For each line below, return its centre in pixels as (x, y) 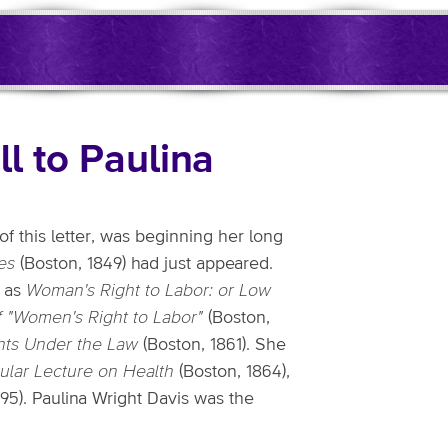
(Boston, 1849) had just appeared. (144, 264)
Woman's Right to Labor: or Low (148, 291)
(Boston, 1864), (232, 372)
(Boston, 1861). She (212, 345)
